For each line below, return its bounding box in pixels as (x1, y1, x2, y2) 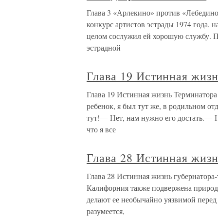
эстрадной (87, 42, 121, 53)
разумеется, (87, 206, 125, 217)
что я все (87, 124, 116, 135)
